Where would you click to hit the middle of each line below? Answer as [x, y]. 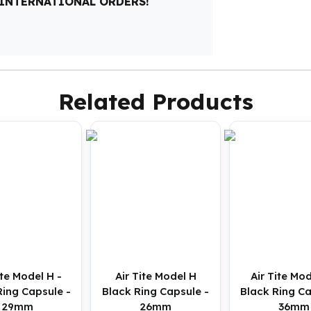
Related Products [155, 101]
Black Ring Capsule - [155, 291]
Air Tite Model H [155, 276]
